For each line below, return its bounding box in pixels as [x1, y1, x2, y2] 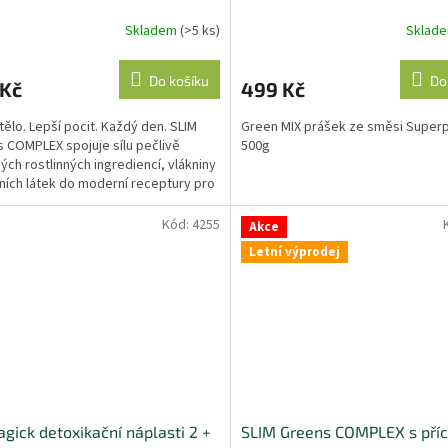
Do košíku [148, 72, 209, 90]
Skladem [124, 20, 180, 41]
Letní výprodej [248, 243, 340, 262]
